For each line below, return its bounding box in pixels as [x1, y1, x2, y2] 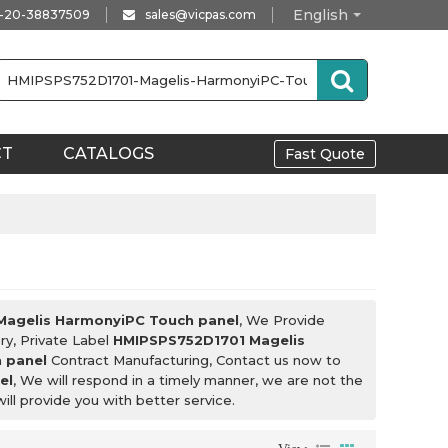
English [293, 6, 348, 24]
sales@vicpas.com [145, 7, 256, 22]
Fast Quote [285, 145, 365, 163]
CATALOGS [63, 144, 154, 163]
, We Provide [239, 312, 325, 328]
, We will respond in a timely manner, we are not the [13, 372, 363, 388]
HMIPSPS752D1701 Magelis [113, 332, 305, 348]
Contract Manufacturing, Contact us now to [47, 352, 341, 368]
